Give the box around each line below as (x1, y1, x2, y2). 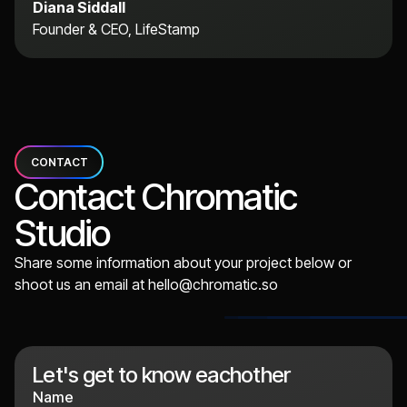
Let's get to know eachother (33, 362, 291, 389)
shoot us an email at (15, 275, 148, 294)
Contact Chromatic (15, 174, 297, 220)
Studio (15, 211, 110, 256)
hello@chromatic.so (148, 275, 278, 294)
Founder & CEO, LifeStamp (33, 20, 200, 39)
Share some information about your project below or (15, 253, 352, 273)
